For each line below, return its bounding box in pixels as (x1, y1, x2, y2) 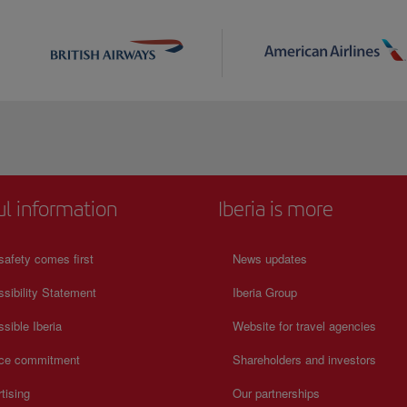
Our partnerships (233, 384, 320, 402)
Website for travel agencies (233, 317, 376, 335)
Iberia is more (218, 196, 333, 223)
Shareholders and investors (233, 351, 376, 369)
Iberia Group (233, 283, 297, 302)
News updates (233, 250, 307, 268)
